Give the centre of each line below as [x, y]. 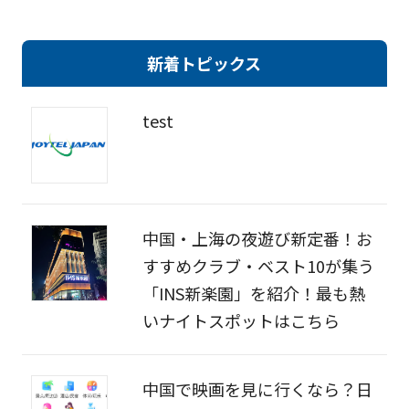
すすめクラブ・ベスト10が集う [258, 266]
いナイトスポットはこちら [241, 321]
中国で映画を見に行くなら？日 [257, 389]
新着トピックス [204, 63]
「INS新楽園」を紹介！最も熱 [253, 294]
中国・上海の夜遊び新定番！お [257, 239]
